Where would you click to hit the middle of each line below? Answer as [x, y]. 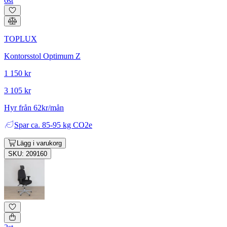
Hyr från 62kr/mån [34, 107]
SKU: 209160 [28, 154]
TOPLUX [21, 39]
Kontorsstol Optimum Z [42, 56]
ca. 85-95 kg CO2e [62, 125]
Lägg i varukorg [39, 143]
